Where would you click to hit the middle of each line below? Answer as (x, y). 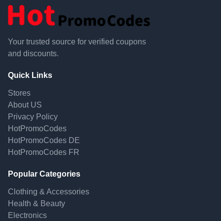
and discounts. (33, 54)
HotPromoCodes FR (44, 152)
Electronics (27, 216)
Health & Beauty (37, 204)
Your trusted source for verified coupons (77, 42)
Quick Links (30, 75)
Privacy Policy (33, 117)
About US (25, 105)
